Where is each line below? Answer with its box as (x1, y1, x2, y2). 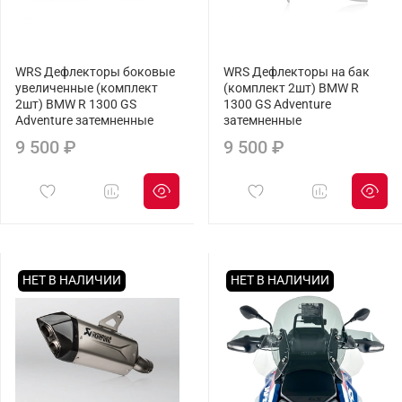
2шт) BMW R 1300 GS (15, 97, 136, 113)
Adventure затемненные (15, 113, 153, 129)
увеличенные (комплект (15, 81, 158, 97)
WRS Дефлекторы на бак (223, 65, 370, 81)
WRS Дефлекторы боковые (15, 65, 175, 81)
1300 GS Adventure (223, 97, 331, 113)
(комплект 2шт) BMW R (223, 81, 359, 97)
